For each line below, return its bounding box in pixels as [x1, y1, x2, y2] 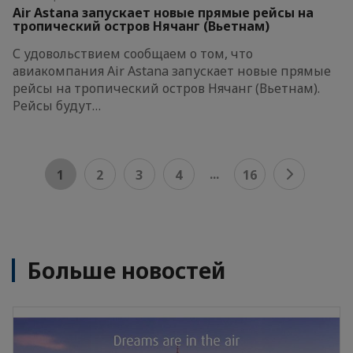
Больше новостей [27, 255, 226, 285]
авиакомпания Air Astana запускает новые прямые [13, 61, 331, 80]
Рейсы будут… [13, 96, 101, 114]
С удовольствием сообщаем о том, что [13, 44, 253, 62]
